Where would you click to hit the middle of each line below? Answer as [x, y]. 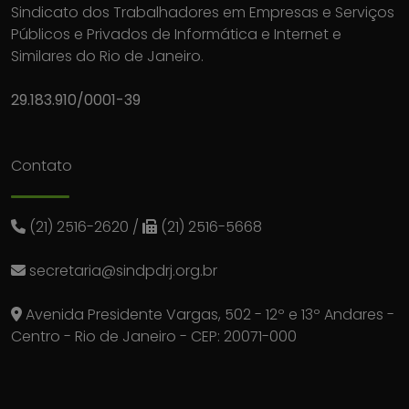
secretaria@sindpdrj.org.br [123, 271]
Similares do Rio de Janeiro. [107, 57]
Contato [42, 166]
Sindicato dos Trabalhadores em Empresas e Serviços [203, 13]
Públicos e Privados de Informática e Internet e [176, 35]
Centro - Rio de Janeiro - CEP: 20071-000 [154, 337]
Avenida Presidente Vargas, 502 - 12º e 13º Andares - [208, 315]
